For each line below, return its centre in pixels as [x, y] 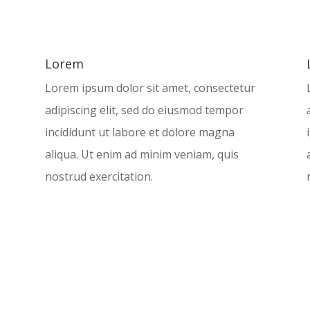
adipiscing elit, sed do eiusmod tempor [144, 110]
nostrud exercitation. [99, 176]
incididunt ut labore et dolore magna [139, 132]
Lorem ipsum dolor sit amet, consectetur [150, 88]
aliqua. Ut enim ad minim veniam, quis [142, 154]
